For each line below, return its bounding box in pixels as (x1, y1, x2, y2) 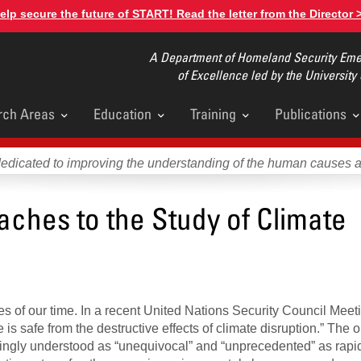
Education (93, 105, 151, 122)
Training (190, 105, 236, 122)
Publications (275, 105, 346, 122)
